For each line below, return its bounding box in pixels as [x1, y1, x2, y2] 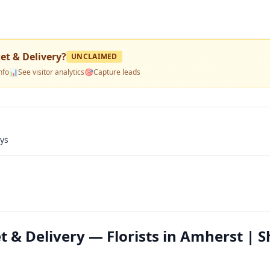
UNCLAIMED [71, 51, 118, 61]
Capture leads [93, 67, 140, 77]
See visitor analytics [18, 67, 84, 77]
